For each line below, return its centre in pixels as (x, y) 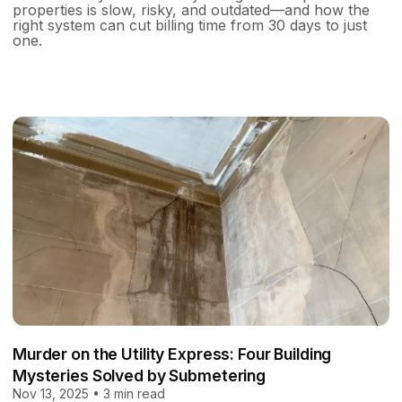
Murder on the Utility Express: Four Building (172, 354)
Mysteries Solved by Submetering (140, 375)
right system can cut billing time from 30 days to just (190, 25)
